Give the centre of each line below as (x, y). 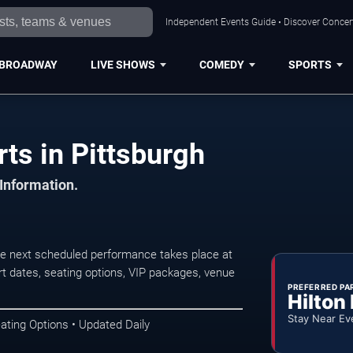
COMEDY (221, 64)
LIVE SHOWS (123, 64)
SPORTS (310, 64)
